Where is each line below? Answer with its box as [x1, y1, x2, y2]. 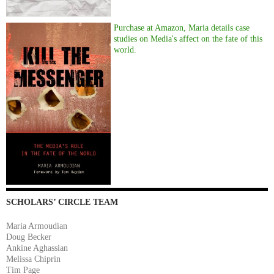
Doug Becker [6, 232, 51, 242]
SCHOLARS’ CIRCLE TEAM [6, 197, 118, 207]
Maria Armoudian [6, 221, 67, 231]
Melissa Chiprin [6, 254, 61, 264]
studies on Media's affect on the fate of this [114, 34, 263, 43]
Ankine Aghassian [6, 243, 68, 253]
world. [114, 45, 137, 54]
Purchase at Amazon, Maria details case [114, 23, 250, 32]
